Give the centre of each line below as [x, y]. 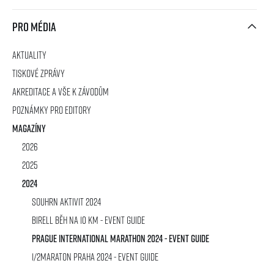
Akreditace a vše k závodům [61, 91]
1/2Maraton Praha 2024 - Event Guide [95, 257]
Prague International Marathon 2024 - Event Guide [120, 239]
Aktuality [29, 55]
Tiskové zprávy [39, 73]
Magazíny [29, 128]
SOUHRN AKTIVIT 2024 [66, 202]
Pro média [34, 27]
